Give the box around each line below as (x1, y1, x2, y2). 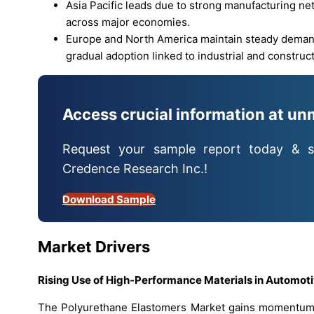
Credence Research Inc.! (62, 161, 207, 176)
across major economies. (66, 15, 190, 29)
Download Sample (62, 192, 156, 206)
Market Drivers (38, 238, 150, 257)
